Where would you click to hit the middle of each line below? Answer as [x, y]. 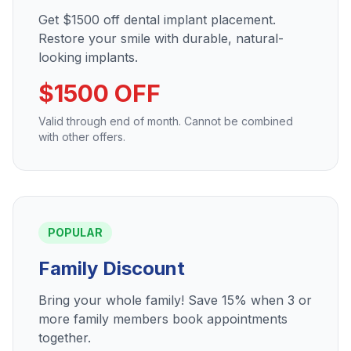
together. [65, 338]
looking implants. [88, 57]
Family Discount [112, 268]
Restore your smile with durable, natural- [161, 38]
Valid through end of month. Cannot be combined [166, 121]
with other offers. [82, 137]
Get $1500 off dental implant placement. [157, 20]
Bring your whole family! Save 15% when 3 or [175, 300]
